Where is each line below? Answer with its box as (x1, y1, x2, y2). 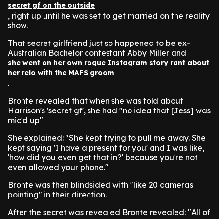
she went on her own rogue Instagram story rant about (8, 58, 209, 67)
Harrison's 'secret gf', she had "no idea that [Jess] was (8, 106, 211, 115)
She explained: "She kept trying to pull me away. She (8, 133, 206, 143)
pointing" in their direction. (8, 190, 107, 199)
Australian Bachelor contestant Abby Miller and (8, 48, 186, 58)
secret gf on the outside (8, 1, 95, 10)
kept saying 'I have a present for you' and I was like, (8, 143, 204, 153)
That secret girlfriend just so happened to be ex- (8, 38, 190, 48)
